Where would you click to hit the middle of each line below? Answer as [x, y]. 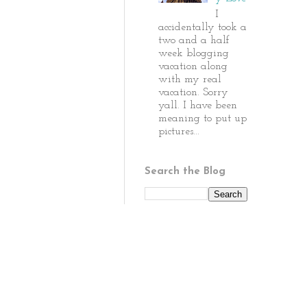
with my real [190, 79]
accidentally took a [202, 27]
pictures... [179, 131]
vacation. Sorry [193, 92]
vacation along [193, 66]
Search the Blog [185, 171]
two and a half [194, 40]
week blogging [194, 53]
